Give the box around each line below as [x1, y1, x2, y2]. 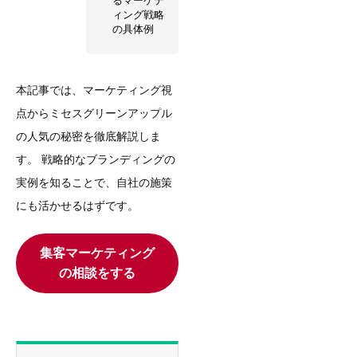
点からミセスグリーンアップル [16, 106, 172, 120]
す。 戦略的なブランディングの [16, 152, 175, 166]
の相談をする [59, 266, 135, 280]
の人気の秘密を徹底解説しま [16, 129, 161, 143]
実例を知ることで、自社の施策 [16, 175, 172, 189]
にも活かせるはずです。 [16, 198, 139, 212]
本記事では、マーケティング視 [16, 83, 172, 96]
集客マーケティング [40, 246, 155, 261]
